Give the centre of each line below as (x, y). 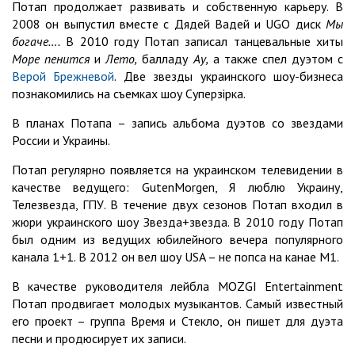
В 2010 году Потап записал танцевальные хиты (202, 41)
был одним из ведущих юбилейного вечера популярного (177, 239)
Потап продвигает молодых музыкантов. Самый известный (177, 303)
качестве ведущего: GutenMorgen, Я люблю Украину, (177, 187)
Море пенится (51, 58)
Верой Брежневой (63, 76)
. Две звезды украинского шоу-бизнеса (229, 76)
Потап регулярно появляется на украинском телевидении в (177, 169)
